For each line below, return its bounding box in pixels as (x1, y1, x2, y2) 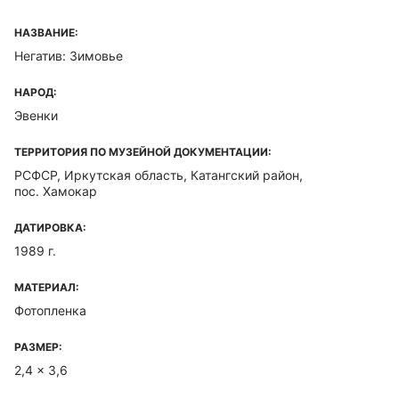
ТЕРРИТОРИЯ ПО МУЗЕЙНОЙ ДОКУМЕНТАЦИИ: (14, 145, 272, 159)
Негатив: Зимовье (14, 48, 123, 63)
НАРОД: (14, 85, 57, 99)
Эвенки (14, 108, 58, 123)
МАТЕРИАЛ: (14, 281, 79, 294)
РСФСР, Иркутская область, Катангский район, (14, 167, 303, 183)
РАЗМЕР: (14, 340, 62, 354)
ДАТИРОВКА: (14, 221, 86, 234)
